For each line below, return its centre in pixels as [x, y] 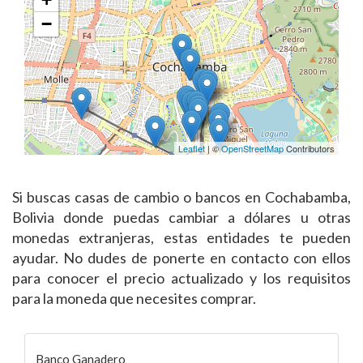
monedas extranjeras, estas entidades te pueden [181, 237]
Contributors [309, 148]
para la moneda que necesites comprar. [134, 298]
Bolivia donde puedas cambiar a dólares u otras [181, 217]
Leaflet [192, 148]
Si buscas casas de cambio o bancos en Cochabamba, [181, 196]
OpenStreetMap [252, 148]
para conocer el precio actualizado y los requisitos [181, 278]
